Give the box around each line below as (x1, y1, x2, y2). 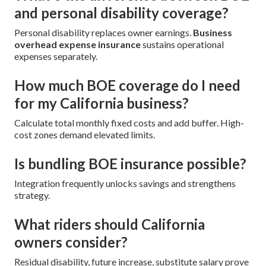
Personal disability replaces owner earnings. (14, 26, 193, 38)
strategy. (14, 189, 50, 201)
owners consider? (14, 233, 128, 251)
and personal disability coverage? (14, 4, 229, 21)
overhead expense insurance (14, 38, 141, 50)
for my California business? (14, 94, 189, 112)
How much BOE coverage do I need (14, 76, 240, 94)
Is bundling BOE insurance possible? (14, 154, 246, 172)
